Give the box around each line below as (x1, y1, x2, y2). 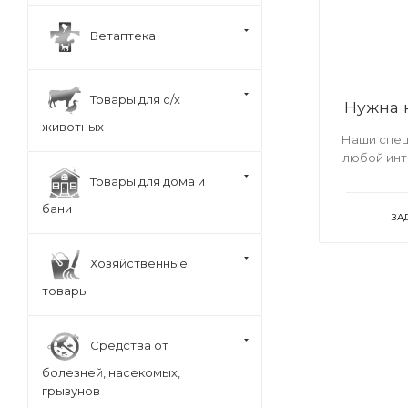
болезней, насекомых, (42, 365, 180, 380)
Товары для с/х (90, 91, 180, 107)
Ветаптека (90, 27, 156, 43)
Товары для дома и (90, 173, 205, 189)
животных (42, 119, 104, 134)
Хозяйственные (90, 255, 188, 270)
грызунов (42, 383, 100, 398)
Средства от (90, 337, 168, 352)
